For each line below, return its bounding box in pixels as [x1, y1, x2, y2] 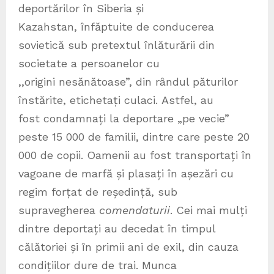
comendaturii [99, 203, 170, 217]
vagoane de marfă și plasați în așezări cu [18, 166, 234, 180]
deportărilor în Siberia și [18, 1, 144, 15]
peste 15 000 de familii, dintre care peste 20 [18, 130, 250, 143]
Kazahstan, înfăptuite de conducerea [18, 20, 214, 33]
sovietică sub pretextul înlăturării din [18, 38, 215, 51]
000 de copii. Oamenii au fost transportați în [18, 148, 251, 161]
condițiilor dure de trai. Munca [18, 258, 177, 272]
